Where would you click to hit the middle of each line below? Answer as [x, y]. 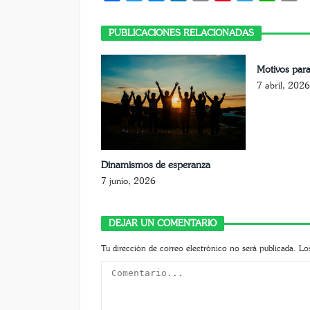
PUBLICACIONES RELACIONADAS [181, 33]
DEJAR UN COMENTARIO [163, 224]
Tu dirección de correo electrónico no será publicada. [199, 248]
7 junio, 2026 [128, 181]
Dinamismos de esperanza [156, 165]
